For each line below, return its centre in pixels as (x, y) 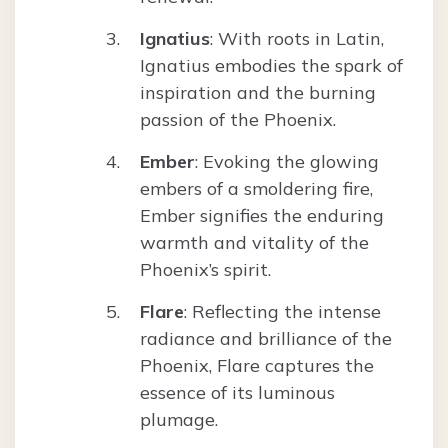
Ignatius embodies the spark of (271, 66)
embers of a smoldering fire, (256, 189)
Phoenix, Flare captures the (257, 366)
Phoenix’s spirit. (205, 270)
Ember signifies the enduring (262, 216)
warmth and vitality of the (254, 243)
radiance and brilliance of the (266, 339)
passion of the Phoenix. (238, 120)
